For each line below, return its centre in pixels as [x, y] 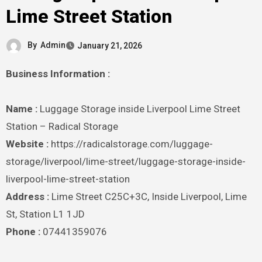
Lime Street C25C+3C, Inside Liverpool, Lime [148, 196]
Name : [21, 108]
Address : [27, 196]
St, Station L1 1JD [45, 214]
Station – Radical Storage [62, 126]
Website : [27, 144]
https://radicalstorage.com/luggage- [130, 144]
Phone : [23, 231]
